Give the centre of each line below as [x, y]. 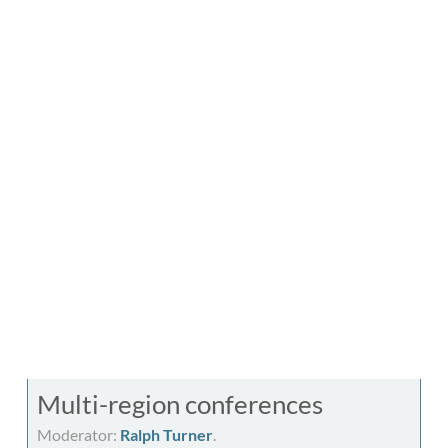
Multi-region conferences [180, 404]
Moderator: [78, 434]
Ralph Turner [166, 434]
